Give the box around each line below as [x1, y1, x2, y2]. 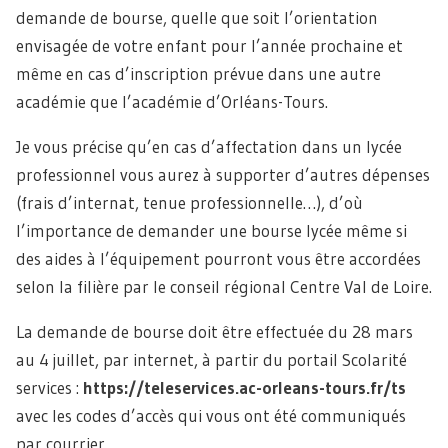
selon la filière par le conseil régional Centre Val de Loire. [16, 276, 432, 298]
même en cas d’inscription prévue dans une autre [16, 63, 381, 85]
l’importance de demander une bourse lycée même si [16, 220, 407, 242]
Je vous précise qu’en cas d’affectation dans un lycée [16, 136, 402, 158]
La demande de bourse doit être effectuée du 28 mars [16, 321, 413, 343]
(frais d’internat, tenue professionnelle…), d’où [16, 192, 363, 214]
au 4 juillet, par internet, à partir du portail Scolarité [16, 349, 407, 371]
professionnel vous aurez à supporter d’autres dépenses [16, 164, 430, 186]
